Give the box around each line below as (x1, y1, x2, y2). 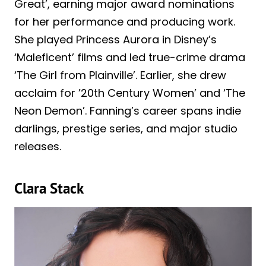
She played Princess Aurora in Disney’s (14, 31, 217, 47)
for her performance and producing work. (14, 14, 235, 29)
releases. (14, 138, 61, 154)
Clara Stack (14, 179, 84, 198)
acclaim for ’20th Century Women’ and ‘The (14, 85, 245, 100)
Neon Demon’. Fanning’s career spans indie (14, 103, 241, 118)
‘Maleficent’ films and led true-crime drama (14, 49, 245, 65)
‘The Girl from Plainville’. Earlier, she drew (14, 67, 226, 83)
